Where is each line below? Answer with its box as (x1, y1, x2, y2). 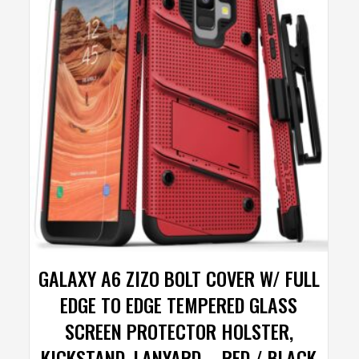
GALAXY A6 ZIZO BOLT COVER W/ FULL (38, 263, 320, 292)
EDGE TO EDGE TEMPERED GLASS (60, 289, 298, 319)
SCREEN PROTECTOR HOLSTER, (64, 316, 293, 345)
